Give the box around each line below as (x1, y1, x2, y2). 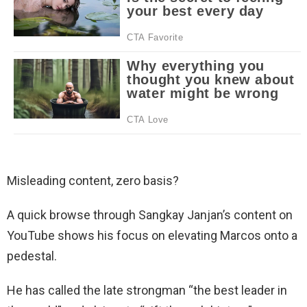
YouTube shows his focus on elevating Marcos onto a (7, 228, 297, 243)
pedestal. (7, 248, 57, 263)
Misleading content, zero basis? (7, 173, 179, 188)
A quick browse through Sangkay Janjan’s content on (7, 207, 293, 222)
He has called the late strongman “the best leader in (7, 282, 287, 297)
